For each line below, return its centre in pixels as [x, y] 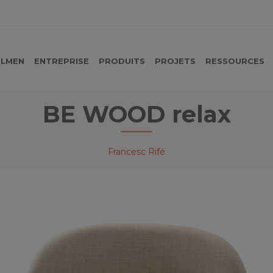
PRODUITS [122, 61]
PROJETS [175, 61]
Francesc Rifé [136, 151]
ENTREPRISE [62, 61]
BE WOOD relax [136, 114]
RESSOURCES [235, 61]
